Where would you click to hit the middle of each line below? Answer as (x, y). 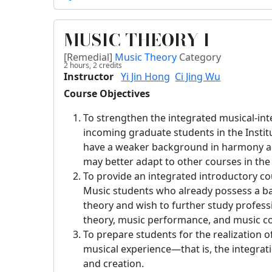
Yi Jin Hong (146, 77)
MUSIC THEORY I (137, 40)
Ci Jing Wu (198, 77)
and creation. (114, 264)
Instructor (89, 77)
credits (110, 66)
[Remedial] (90, 57)
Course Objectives (107, 94)
